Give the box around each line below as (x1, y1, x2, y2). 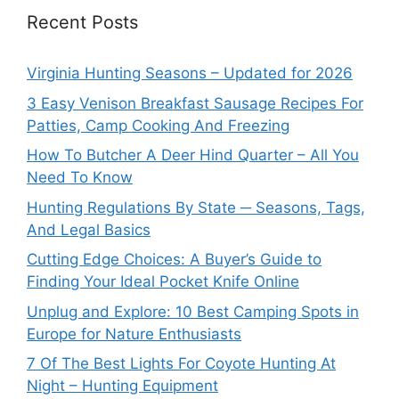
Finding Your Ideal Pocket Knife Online (27, 273, 299, 291)
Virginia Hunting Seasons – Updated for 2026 (27, 64, 353, 83)
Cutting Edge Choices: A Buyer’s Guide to (27, 250, 322, 269)
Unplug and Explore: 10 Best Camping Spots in (27, 302, 359, 321)
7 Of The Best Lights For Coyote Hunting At (27, 354, 336, 373)
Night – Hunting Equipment (27, 377, 218, 395)
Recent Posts (27, 12, 138, 34)
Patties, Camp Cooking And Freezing (27, 116, 289, 134)
